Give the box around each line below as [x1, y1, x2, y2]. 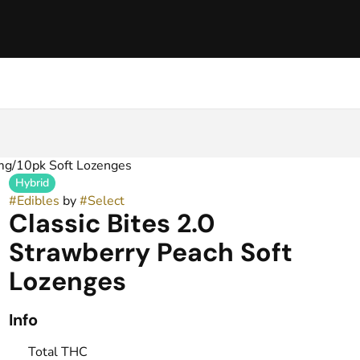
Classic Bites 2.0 [8, 207, 215, 240]
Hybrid [14, 175, 49, 190]
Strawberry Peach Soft [8, 235, 292, 269]
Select [87, 192, 125, 210]
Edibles [16, 192, 59, 210]
